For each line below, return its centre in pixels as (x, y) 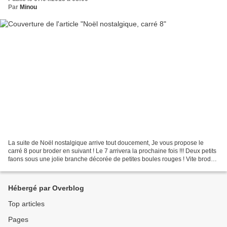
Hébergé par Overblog (46, 188)
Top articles (26, 204)
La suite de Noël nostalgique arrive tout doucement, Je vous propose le (106, 143)
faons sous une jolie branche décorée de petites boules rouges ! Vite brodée (113, 159)
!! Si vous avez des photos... (46, 167)
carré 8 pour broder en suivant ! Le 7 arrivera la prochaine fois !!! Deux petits (112, 151)
